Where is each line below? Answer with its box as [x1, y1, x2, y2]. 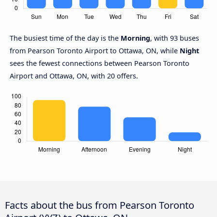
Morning [121, 33, 150, 43]
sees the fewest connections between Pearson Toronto [10, 59, 189, 68]
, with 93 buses [150, 33, 199, 43]
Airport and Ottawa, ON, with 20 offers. [10, 71, 138, 81]
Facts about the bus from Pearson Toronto [5, 198, 194, 212]
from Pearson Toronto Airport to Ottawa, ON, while [10, 46, 180, 56]
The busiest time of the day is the [10, 33, 121, 43]
